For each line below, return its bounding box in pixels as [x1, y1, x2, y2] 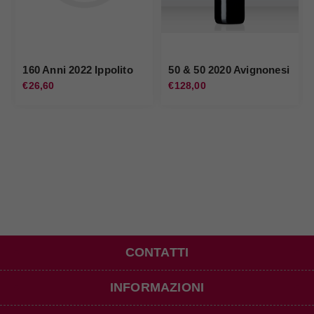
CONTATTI [125, 245, 189, 260]
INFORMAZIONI [109, 280, 205, 295]
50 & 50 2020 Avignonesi [168, 64, 290, 76]
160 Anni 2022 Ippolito [22, 64, 133, 76]
